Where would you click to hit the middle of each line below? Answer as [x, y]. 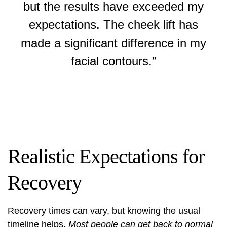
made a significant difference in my [113, 43]
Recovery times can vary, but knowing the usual [104, 211]
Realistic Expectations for [106, 156]
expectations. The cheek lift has [113, 25]
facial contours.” [113, 61]
